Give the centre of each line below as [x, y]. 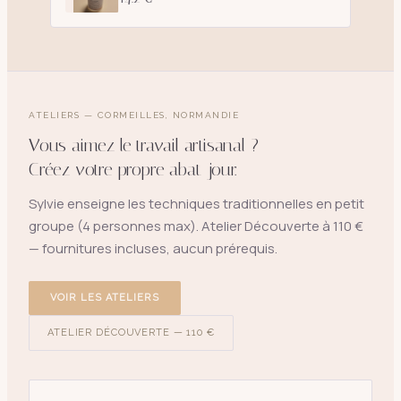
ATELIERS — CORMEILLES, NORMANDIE [134, 115]
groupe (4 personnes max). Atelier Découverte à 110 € [196, 226]
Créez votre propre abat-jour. [133, 169]
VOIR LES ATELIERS [105, 297]
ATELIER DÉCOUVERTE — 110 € [131, 332]
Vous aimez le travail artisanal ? [144, 145]
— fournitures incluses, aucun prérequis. [153, 248]
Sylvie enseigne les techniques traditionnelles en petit [196, 203]
